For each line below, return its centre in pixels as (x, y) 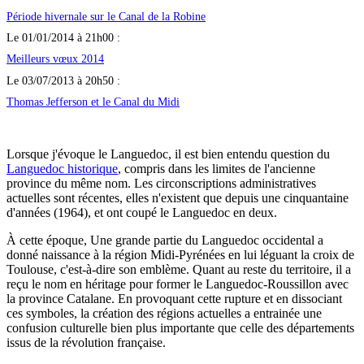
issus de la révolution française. (86, 343)
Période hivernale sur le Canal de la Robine (106, 16)
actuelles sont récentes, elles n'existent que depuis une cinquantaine (178, 198)
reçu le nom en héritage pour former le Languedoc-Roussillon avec (178, 284)
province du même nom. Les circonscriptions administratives (161, 184)
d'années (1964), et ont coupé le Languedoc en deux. (142, 213)
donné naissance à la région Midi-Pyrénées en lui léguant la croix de (180, 255)
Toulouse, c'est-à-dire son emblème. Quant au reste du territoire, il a (179, 270)
